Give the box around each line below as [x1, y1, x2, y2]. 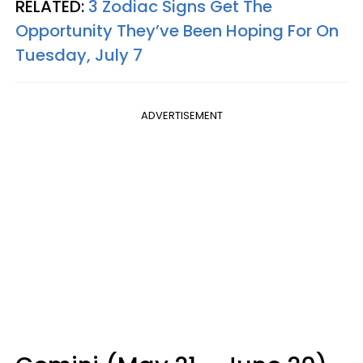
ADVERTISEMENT [140, 108, 223, 124]
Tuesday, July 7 [15, 44, 143, 67]
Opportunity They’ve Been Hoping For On [15, 19, 339, 43]
